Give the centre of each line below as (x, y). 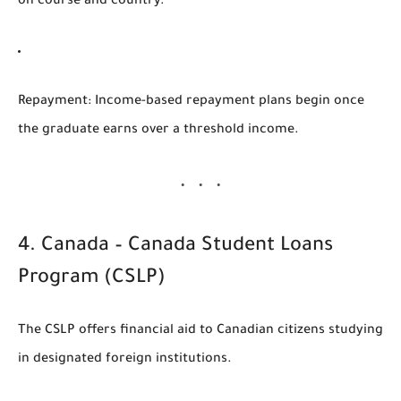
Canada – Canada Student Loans (187, 247)
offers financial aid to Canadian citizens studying (229, 331)
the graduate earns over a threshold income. (158, 130)
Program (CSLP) (92, 279)
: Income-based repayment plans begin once (226, 102)
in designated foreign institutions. (125, 359)
